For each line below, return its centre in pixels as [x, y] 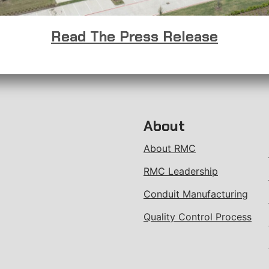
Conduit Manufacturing [196, 194]
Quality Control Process [198, 217]
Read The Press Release [134, 36]
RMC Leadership [181, 171]
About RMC [170, 148]
